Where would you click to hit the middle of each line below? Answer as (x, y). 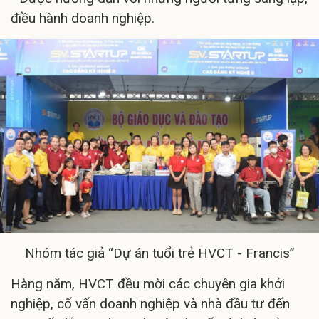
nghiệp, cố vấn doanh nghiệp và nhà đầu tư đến (150, 303)
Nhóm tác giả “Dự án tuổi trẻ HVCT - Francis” (159, 253)
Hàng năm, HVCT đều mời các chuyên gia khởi (148, 283)
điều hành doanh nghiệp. (83, 19)
